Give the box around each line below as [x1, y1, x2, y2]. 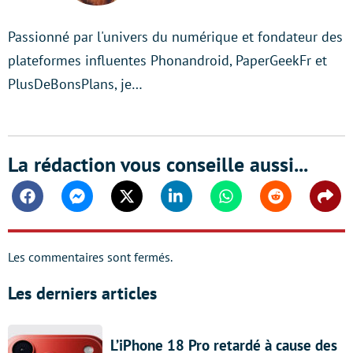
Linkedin [175, 195, 222, 212]
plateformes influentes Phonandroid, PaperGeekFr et [8, 50, 327, 69]
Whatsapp [225, 195, 279, 212]
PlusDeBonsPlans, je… [8, 74, 143, 93]
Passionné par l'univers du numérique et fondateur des [8, 27, 343, 46]
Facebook [26, 195, 79, 212]
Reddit [274, 195, 310, 212]
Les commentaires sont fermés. [8, 248, 173, 265]
